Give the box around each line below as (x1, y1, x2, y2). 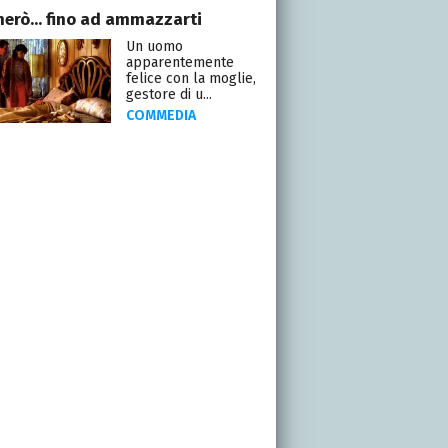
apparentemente (125, 53, 234, 71)
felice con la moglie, (125, 69, 256, 87)
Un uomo (125, 37, 183, 55)
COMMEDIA (125, 106, 196, 124)
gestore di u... (125, 85, 212, 103)
